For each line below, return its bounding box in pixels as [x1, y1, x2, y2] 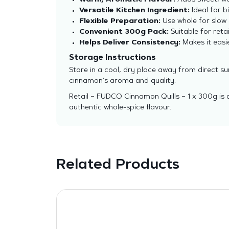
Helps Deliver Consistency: [79, 39, 180, 47]
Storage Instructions [68, 54, 156, 62]
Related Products [56, 158, 179, 172]
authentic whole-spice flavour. [68, 104, 171, 111]
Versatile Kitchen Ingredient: [79, 7, 190, 14]
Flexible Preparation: [79, 18, 161, 25]
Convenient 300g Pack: [79, 29, 169, 36]
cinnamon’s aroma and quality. [68, 78, 176, 85]
